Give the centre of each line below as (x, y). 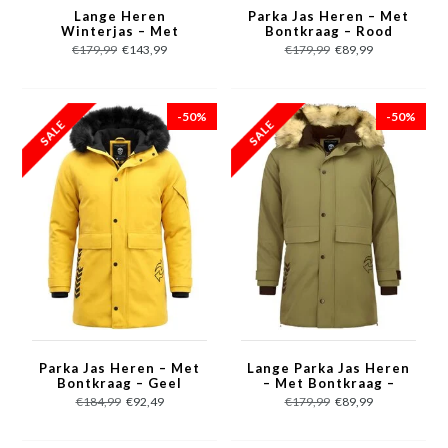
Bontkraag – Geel (119, 383)
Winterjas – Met (119, 30)
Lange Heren (119, 15)
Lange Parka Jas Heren (328, 368)
